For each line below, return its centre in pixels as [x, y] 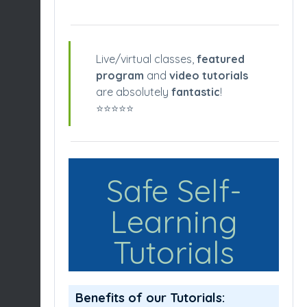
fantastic [196, 92]
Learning [174, 222]
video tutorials [209, 76]
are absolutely [134, 92]
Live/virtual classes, [146, 59]
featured [221, 59]
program [120, 76]
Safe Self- [174, 191]
